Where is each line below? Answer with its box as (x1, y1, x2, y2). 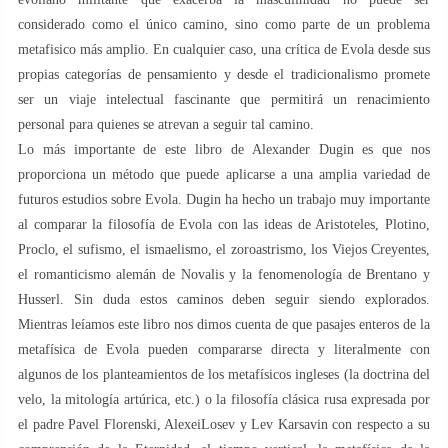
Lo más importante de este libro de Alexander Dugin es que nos (18, 141, 430, 157)
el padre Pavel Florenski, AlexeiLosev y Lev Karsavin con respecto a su (18, 416, 430, 432)
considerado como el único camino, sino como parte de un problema (18, 16, 430, 32)
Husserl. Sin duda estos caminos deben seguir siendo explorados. (18, 291, 430, 307)
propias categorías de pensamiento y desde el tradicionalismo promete (18, 66, 430, 82)
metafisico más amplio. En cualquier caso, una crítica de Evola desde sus (18, 41, 430, 57)
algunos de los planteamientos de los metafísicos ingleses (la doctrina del (18, 366, 430, 382)
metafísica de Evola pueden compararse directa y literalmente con (18, 341, 430, 357)
